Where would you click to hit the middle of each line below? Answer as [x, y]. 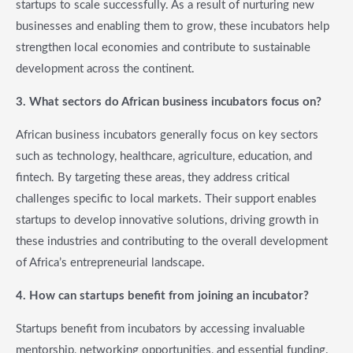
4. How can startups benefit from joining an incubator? [162, 296]
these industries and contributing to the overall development [172, 242]
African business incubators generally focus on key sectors [167, 136]
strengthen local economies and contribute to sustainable [163, 48]
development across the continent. [105, 69]
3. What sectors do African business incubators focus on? [169, 102]
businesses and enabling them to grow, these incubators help [173, 27]
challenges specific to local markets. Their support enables [166, 199]
